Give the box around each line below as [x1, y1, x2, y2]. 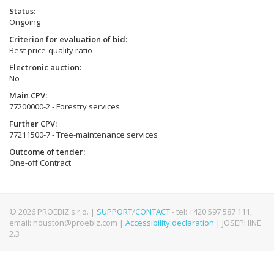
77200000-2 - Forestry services [9, 101, 120, 112]
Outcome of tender [9, 146, 83, 157]
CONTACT [135, 206, 170, 217]
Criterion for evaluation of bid [9, 34, 125, 45]
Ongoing [9, 17, 40, 28]
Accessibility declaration [125, 217, 214, 228]
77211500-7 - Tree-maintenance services [9, 129, 158, 140]
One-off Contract [9, 157, 71, 168]
